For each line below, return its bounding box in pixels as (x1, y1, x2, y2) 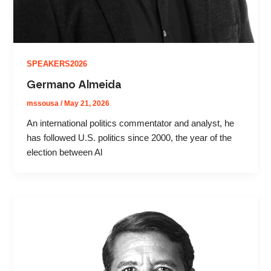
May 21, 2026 (64, 99, 110, 108)
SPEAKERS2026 (27, 59, 88, 69)
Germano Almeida (27, 79, 122, 91)
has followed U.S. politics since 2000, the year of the (27, 132, 232, 143)
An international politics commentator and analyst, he (27, 118, 235, 128)
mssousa (27, 99, 61, 108)
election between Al (27, 147, 103, 157)
